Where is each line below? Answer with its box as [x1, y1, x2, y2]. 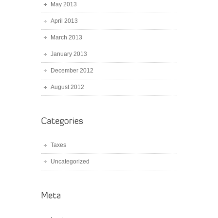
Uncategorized [51, 158, 90, 165]
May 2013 [51, 1, 77, 8]
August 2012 [51, 84, 84, 91]
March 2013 [51, 34, 82, 41]
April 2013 [51, 18, 78, 24]
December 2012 [51, 67, 93, 74]
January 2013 [51, 51, 87, 57]
